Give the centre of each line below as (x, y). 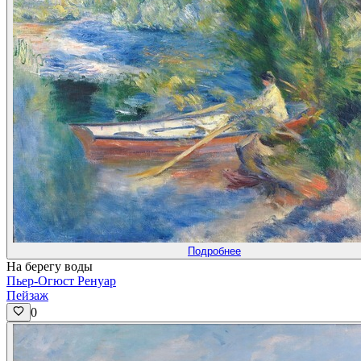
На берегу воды (50, 267)
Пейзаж (27, 296)
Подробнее (214, 251)
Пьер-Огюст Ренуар (61, 281)
